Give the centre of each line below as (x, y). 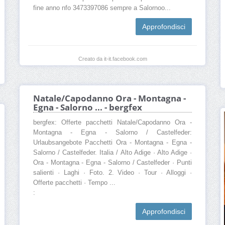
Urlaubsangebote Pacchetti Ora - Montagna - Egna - (113, 143)
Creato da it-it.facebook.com (113, 59)
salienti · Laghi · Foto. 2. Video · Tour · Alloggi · (113, 173)
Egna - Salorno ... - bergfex (88, 107)
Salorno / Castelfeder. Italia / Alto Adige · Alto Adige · (113, 153)
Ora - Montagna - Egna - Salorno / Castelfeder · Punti (113, 163)
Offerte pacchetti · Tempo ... (74, 183)
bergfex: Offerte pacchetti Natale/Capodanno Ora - (113, 123)
